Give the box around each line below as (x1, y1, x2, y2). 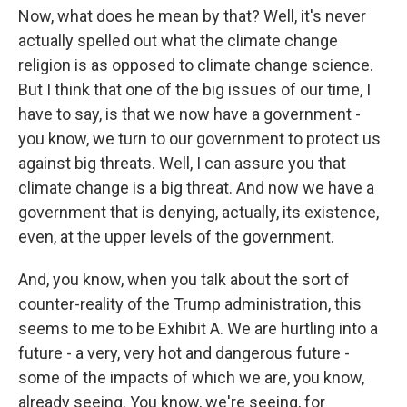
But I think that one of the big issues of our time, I (18, 80, 371, 99)
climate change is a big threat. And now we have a (18, 178, 374, 197)
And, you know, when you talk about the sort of (18, 270, 350, 289)
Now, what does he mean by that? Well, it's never (18, 6, 366, 25)
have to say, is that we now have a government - (18, 104, 361, 124)
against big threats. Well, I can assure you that (18, 154, 346, 173)
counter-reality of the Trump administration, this (18, 294, 362, 313)
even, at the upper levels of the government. (18, 227, 334, 246)
